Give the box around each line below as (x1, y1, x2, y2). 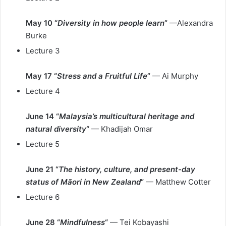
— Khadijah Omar (89, 124, 153, 134)
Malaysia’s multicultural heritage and (59, 111, 194, 121)
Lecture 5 (26, 139, 60, 149)
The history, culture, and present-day (59, 164, 195, 174)
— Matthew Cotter (144, 177, 211, 187)
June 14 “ (26, 111, 59, 121)
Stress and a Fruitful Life (57, 71, 147, 81)
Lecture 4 (26, 86, 60, 96)
